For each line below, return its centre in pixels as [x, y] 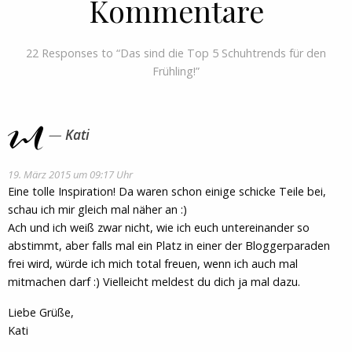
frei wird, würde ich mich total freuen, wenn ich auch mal [153, 264]
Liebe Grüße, [41, 313]
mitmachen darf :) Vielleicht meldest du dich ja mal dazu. [154, 282]
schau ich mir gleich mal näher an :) [97, 210]
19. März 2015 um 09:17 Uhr [70, 175]
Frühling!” [176, 71]
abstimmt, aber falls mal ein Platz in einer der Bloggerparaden [169, 246]
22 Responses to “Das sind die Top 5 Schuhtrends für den [176, 53]
